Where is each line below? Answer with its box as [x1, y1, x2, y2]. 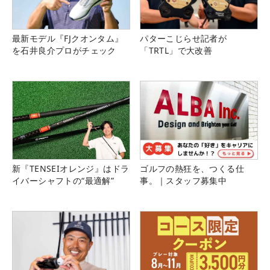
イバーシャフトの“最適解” [12, 174, 115, 186]
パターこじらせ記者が [140, 32, 227, 44]
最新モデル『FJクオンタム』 [12, 32, 124, 44]
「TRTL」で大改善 [140, 44, 213, 56]
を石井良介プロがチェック [12, 44, 116, 56]
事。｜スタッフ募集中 [140, 174, 227, 186]
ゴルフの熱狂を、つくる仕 [140, 162, 244, 174]
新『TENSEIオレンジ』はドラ [12, 162, 130, 174]
